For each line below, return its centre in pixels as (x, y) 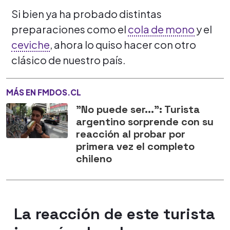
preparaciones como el (70, 29)
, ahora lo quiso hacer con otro (123, 44)
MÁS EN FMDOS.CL (44, 92)
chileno (94, 158)
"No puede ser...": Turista (138, 109)
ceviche (31, 44)
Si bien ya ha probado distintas (87, 13)
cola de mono (161, 29)
